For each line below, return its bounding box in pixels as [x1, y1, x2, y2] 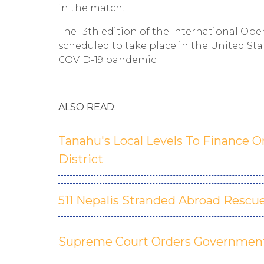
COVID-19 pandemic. [58, 54, 158, 65]
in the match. [58, 2, 124, 14]
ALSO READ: [58, 101, 116, 113]
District [58, 152, 103, 166]
